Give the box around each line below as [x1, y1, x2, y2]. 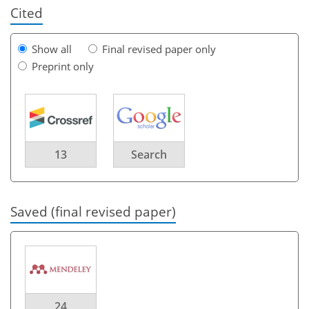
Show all [32, 41, 72, 56]
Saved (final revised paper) [10, 202, 176, 220]
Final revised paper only [102, 41, 216, 56]
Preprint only [32, 59, 94, 73]
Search [131, 146, 167, 162]
